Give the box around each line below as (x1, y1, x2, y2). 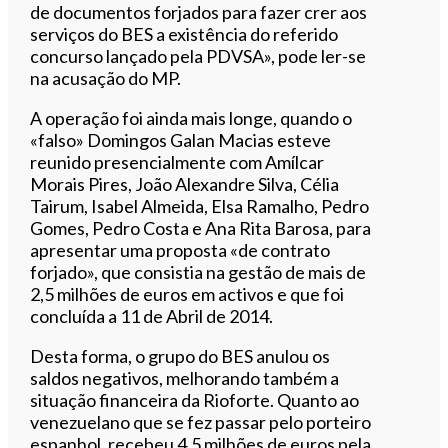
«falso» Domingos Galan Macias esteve (30, 128, 332, 151)
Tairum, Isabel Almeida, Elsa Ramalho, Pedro (30, 194, 370, 217)
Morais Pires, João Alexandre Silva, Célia (30, 172, 340, 195)
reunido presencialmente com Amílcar (30, 150, 325, 173)
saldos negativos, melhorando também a (30, 366, 340, 389)
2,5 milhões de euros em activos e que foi (30, 282, 345, 305)
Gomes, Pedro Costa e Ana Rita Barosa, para (30, 216, 372, 239)
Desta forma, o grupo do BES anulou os (30, 344, 331, 367)
